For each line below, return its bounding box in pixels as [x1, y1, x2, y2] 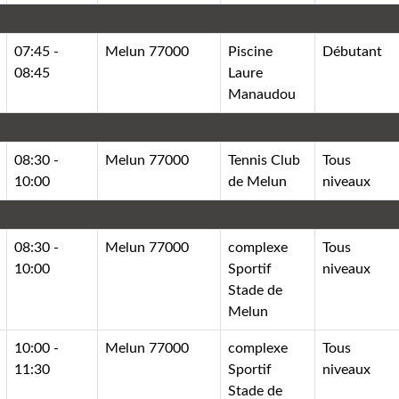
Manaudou [228, 86, 297, 102]
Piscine [228, 44, 273, 59]
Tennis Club [228, 152, 301, 167]
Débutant [322, 44, 383, 59]
